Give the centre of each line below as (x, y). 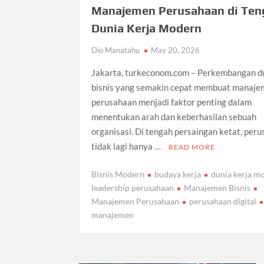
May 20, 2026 (176, 50)
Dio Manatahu (116, 50)
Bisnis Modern (118, 174)
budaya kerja (178, 174)
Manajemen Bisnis (217, 187)
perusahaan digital (223, 201)
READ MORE (192, 147)
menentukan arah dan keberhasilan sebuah (174, 117)
